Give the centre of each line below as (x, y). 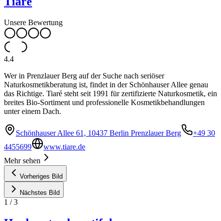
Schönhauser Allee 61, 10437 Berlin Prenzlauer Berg (98, 133)
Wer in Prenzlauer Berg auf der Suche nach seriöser (84, 76)
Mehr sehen (22, 161)
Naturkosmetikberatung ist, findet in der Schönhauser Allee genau (106, 85)
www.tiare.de (64, 147)
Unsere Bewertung (33, 23)
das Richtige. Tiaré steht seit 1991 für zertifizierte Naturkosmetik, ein (110, 94)
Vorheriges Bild (41, 177)
